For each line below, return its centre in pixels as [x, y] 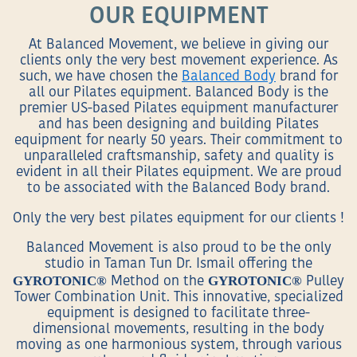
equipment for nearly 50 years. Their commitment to [178, 141]
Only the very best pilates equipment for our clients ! [178, 218]
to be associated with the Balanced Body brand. [178, 189]
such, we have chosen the [100, 77]
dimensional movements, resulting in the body [178, 330]
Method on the [157, 282]
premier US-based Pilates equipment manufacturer [178, 109]
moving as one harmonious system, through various [178, 346]
